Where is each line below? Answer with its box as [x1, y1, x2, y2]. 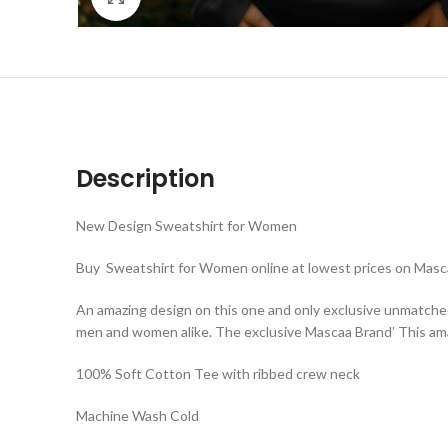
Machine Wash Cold [76, 407, 199, 425]
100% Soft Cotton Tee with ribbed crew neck [76, 365, 360, 383]
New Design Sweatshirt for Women [76, 217, 297, 235]
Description [76, 162, 215, 196]
